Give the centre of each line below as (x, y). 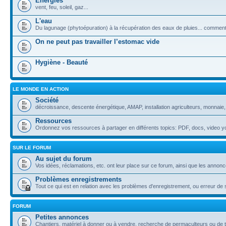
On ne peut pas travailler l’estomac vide (97, 42)
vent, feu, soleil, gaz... (62, 7)
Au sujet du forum (64, 159)
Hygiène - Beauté (62, 62)
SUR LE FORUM (32, 148)
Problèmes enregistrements (78, 179)
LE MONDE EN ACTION (41, 89)
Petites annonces (62, 217)
